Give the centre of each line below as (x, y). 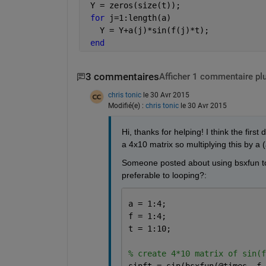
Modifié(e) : (126, 105)
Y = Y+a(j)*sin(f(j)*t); (147, 31)
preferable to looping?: (164, 175)
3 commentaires (122, 77)
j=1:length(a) (140, 18)
